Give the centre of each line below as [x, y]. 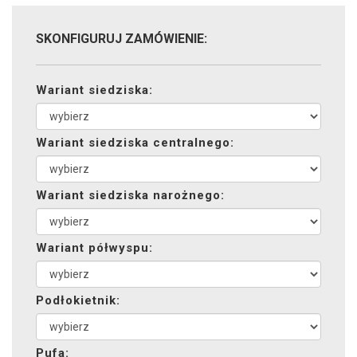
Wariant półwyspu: [94, 248]
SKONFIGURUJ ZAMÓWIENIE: [122, 39]
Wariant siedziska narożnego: [130, 195]
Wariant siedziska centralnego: [135, 143]
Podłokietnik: [78, 300]
